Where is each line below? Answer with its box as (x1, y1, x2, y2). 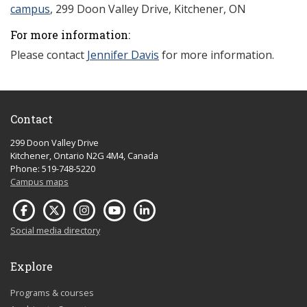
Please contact (10, 47, 87, 62)
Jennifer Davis (87, 47, 159, 62)
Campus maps (10, 175, 69, 188)
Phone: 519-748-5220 (10, 162, 95, 175)
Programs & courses (10, 286, 94, 299)
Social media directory (10, 224, 100, 236)
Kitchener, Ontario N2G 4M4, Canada (10, 149, 158, 162)
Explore (10, 259, 53, 273)
